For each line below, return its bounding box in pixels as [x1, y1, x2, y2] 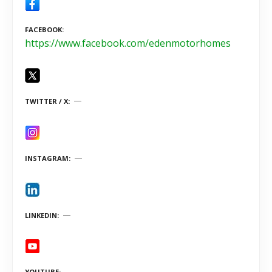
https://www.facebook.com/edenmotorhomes [25, 36, 231, 50]
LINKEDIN [25, 210, 57, 220]
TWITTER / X [25, 97, 68, 106]
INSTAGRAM [25, 153, 69, 163]
